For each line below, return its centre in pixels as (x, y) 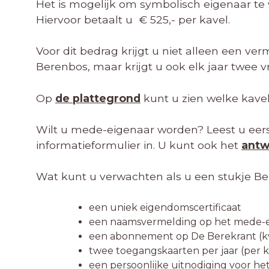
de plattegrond (98, 98)
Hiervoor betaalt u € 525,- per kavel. (133, 19)
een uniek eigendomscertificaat (165, 207)
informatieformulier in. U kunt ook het (139, 145)
